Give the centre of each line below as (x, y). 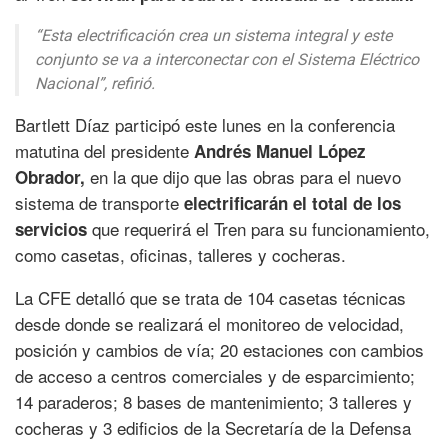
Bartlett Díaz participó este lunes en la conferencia (205, 125)
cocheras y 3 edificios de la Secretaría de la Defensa (213, 428)
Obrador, (50, 177)
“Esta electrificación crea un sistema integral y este (213, 36)
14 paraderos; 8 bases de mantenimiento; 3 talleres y (213, 402)
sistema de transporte (99, 203)
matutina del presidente (104, 151)
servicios (51, 229)
